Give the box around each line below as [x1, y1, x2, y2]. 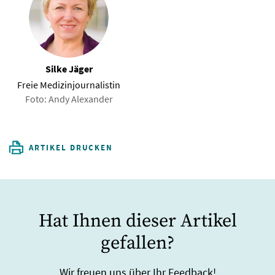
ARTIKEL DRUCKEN [29, 142, 114, 153]
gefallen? [101, 231, 174, 255]
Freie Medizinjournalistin [17, 78, 120, 91]
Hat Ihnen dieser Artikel [38, 209, 237, 233]
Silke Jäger [45, 62, 93, 75]
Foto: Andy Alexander [25, 92, 113, 105]
